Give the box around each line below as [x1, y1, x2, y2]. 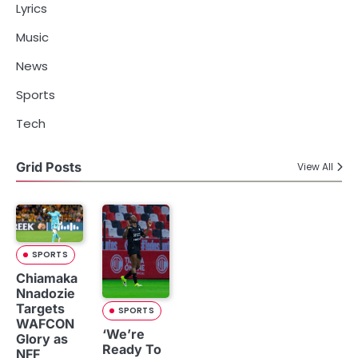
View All [297, 160, 333, 174]
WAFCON [16, 315, 74, 332]
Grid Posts [16, 158, 82, 175]
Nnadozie [16, 284, 75, 301]
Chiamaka [16, 269, 78, 286]
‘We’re [102, 326, 145, 343]
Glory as [16, 330, 68, 347]
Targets [16, 300, 65, 316]
